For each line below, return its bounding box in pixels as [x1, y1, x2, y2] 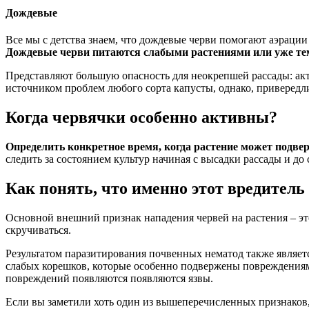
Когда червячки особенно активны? [6, 108, 277, 127]
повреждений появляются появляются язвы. [6, 272, 213, 284]
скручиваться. [6, 223, 71, 236]
